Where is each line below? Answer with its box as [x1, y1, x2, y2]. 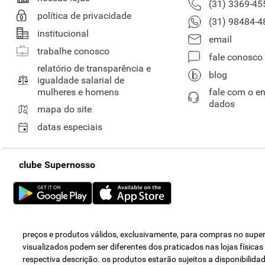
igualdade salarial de [37, 74, 124, 86]
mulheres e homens [37, 86, 119, 98]
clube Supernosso [19, 159, 95, 170]
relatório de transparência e [37, 62, 151, 74]
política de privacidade [37, 9, 131, 21]
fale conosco [209, 51, 263, 63]
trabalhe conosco [37, 45, 109, 57]
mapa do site [37, 103, 92, 115]
